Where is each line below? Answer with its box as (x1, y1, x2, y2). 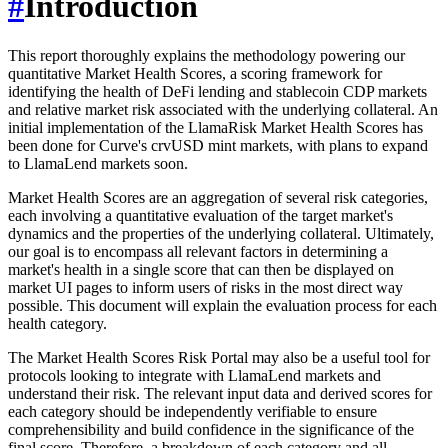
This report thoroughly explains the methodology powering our (8, 46, 405, 64)
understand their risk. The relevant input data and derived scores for (8, 384, 432, 402)
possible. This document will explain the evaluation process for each (8, 296, 437, 314)
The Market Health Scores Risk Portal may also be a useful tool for (8, 348, 430, 366)
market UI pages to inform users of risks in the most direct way (8, 278, 403, 296)
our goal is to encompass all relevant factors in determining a (8, 242, 388, 260)
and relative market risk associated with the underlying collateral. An (8, 100, 438, 118)
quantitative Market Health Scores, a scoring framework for (8, 64, 382, 82)
